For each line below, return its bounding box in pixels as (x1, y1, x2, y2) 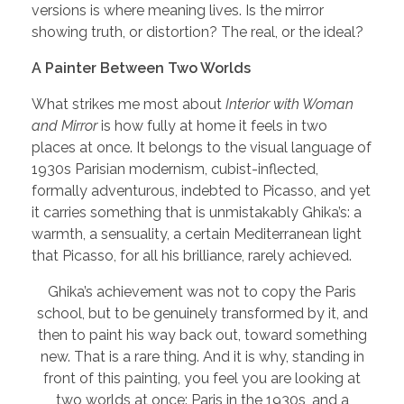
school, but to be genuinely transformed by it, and (36, 304, 368, 322)
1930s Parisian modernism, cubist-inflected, (32, 160, 318, 178)
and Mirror (32, 116, 97, 134)
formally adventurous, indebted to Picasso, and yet (32, 181, 371, 199)
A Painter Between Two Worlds (32, 59, 251, 77)
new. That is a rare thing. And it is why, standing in (40, 347, 364, 365)
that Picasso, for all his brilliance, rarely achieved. (32, 246, 352, 264)
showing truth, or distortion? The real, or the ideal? (32, 23, 363, 41)
